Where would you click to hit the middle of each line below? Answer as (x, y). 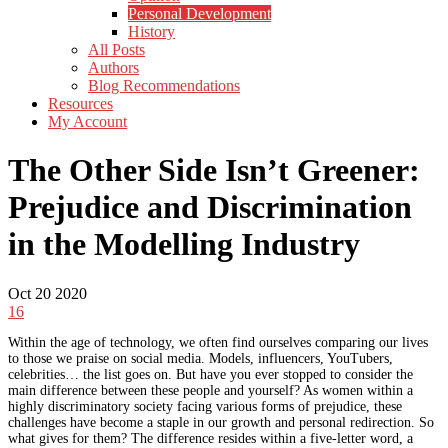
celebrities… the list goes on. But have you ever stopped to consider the (210, 374)
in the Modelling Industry (184, 244)
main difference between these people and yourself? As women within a (210, 390)
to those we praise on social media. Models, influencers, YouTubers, (200, 358)
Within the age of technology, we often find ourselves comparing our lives (218, 342)
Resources (80, 103)
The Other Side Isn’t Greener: (214, 170)
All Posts (116, 49)
